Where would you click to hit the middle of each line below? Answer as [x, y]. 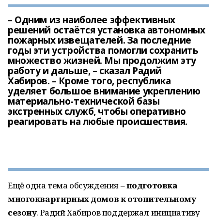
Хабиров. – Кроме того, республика [89, 81]
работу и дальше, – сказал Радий [85, 71]
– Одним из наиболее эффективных [92, 20]
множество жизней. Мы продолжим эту [102, 61]
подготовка [152, 185]
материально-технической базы [84, 101]
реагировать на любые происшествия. [98, 122]
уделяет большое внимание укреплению [104, 91]
